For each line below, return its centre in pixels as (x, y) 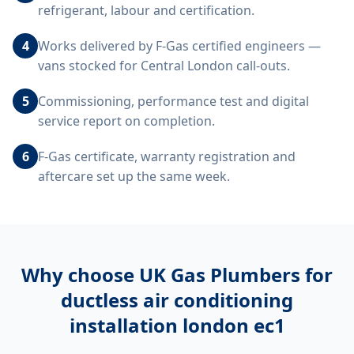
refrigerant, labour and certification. (146, 10)
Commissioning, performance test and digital (173, 101)
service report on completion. (126, 121)
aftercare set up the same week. (134, 176)
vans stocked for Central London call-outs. (164, 66)
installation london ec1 (177, 325)
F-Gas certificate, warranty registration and (167, 156)
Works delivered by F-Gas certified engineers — (179, 46)
